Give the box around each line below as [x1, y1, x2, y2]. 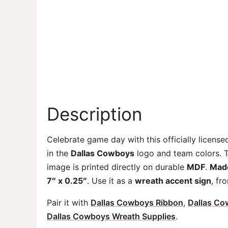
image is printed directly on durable [47, 162, 187, 173]
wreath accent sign [135, 176, 211, 186]
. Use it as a [87, 176, 135, 186]
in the [47, 148, 71, 159]
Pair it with [47, 197, 91, 208]
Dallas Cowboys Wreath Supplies [47, 211, 176, 222]
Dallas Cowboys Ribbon [91, 197, 183, 208]
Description [47, 103, 142, 125]
